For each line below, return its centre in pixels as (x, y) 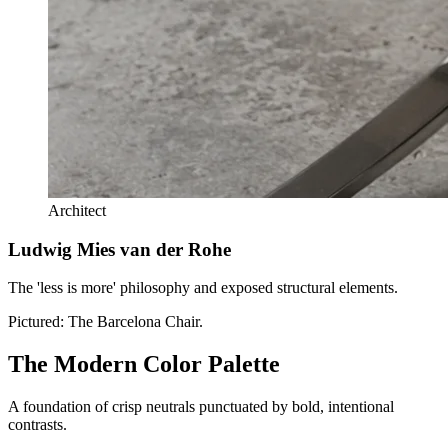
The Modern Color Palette (144, 364)
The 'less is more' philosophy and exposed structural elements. (203, 288)
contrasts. (37, 425)
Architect (77, 210)
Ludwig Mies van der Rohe (119, 249)
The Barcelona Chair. (135, 322)
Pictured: (38, 322)
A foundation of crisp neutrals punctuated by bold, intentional (201, 407)
